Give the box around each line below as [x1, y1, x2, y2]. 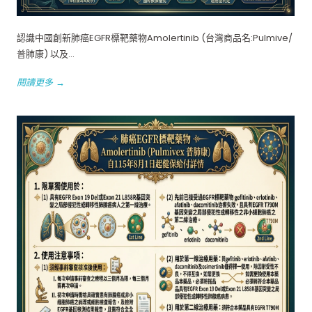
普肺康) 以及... [17, 47, 75, 61]
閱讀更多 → [17, 75, 65, 89]
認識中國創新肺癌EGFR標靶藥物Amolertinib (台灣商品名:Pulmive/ [17, 31, 292, 45]
